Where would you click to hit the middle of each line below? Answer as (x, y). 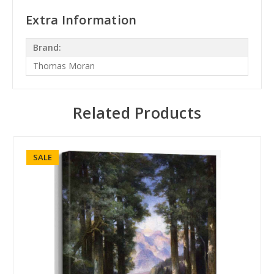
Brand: (47, 48)
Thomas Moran (64, 66)
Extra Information (81, 20)
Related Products (137, 112)
